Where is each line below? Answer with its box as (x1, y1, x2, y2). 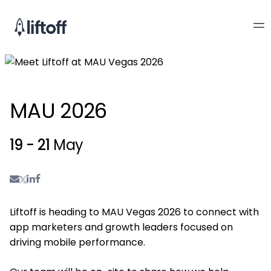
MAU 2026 (10, 96, 107, 125)
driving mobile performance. (10, 235, 145, 249)
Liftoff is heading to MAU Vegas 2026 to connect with (10, 205, 259, 219)
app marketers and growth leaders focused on (10, 220, 233, 234)
